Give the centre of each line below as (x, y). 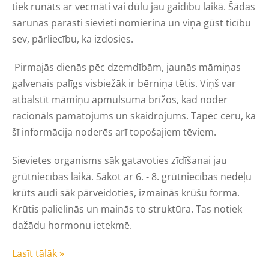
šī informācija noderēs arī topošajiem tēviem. (114, 132)
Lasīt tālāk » (38, 253)
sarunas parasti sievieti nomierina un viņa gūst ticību (131, 23)
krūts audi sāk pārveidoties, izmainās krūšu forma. (126, 192)
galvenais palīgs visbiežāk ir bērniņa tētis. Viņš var (124, 83)
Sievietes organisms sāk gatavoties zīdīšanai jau (119, 160)
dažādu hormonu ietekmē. (72, 225)
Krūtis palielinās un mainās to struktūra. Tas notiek (127, 209)
